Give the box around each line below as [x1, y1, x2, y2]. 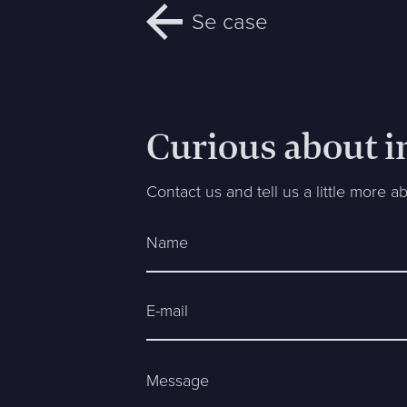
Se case [192, 5, 269, 38]
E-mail [146, 299, 189, 323]
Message [146, 368, 210, 392]
